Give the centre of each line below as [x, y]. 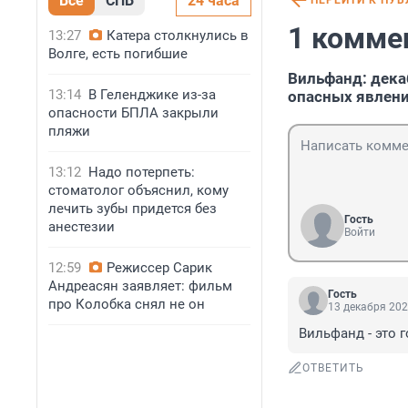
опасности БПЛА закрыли [133, 113]
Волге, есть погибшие [118, 54]
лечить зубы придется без [133, 209]
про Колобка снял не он [127, 304]
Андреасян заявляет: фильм [140, 286]
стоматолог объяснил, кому [138, 190]
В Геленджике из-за [152, 95]
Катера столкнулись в [178, 36]
